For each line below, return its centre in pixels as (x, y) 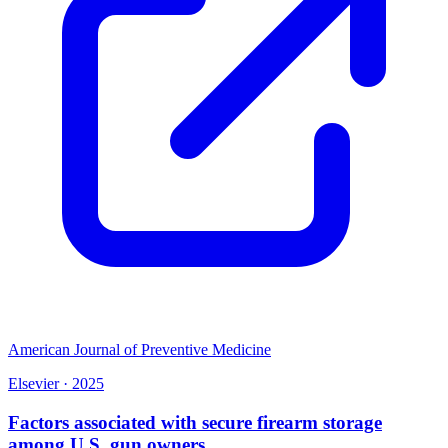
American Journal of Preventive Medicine (139, 349)
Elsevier (33, 383)
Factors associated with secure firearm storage (195, 422)
